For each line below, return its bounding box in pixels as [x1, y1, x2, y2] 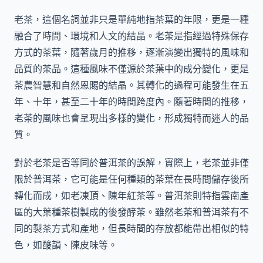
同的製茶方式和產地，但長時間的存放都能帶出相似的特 [14, 223, 249, 234]
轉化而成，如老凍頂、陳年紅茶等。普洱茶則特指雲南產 [14, 190, 249, 201]
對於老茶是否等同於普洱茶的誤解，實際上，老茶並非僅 [14, 157, 249, 168]
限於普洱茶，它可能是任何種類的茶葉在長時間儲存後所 [14, 174, 249, 184]
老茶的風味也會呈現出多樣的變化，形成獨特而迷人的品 [14, 113, 249, 123]
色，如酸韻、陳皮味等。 [14, 240, 117, 250]
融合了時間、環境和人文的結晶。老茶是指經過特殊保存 [14, 31, 249, 41]
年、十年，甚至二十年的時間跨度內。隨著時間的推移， [14, 96, 249, 107]
